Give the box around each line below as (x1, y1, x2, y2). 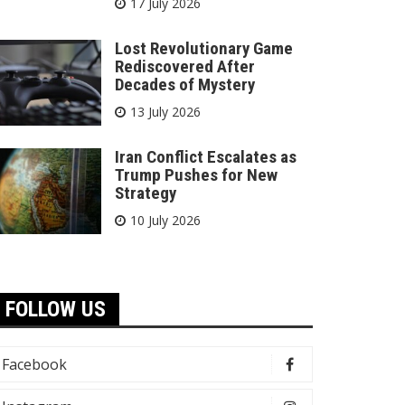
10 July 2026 (130, 212, 201, 229)
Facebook (2, 354, 67, 374)
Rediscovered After (115, 56, 255, 77)
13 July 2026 (130, 103, 201, 120)
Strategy (115, 183, 176, 203)
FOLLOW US (5, 297, 106, 322)
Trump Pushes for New (115, 165, 278, 185)
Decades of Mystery (115, 74, 255, 95)
